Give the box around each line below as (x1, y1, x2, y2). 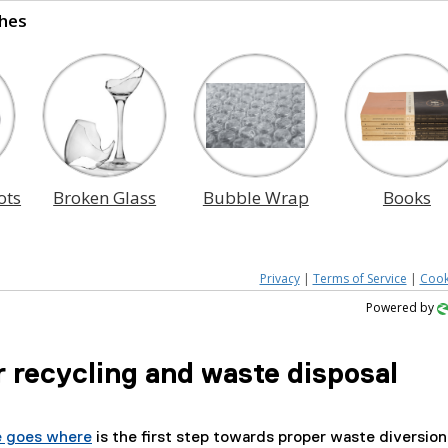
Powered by (365, 299, 437, 316)
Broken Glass (53, 186, 157, 209)
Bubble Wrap (202, 186, 309, 209)
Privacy (259, 270, 300, 287)
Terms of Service (312, 270, 407, 287)
